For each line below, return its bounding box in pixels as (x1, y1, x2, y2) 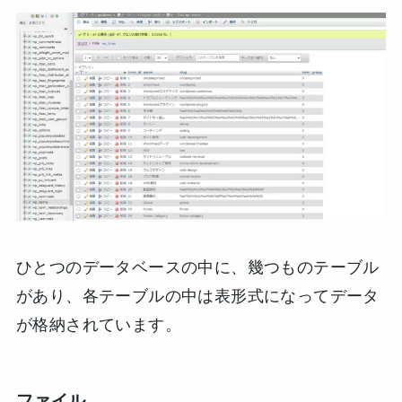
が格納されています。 (15, 315, 181, 334)
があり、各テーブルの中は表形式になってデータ (15, 286, 380, 305)
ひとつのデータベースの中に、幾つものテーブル (15, 258, 380, 276)
